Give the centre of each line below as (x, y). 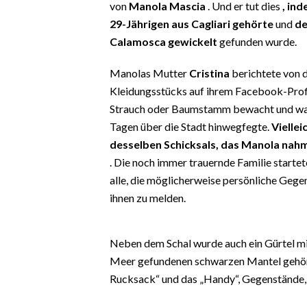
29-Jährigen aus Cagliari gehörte (192, 23)
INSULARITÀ (40, 72)
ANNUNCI (34, 214)
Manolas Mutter (149, 73)
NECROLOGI (39, 235)
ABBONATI (36, 193)
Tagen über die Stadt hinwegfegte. (191, 126)
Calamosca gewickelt (163, 41)
